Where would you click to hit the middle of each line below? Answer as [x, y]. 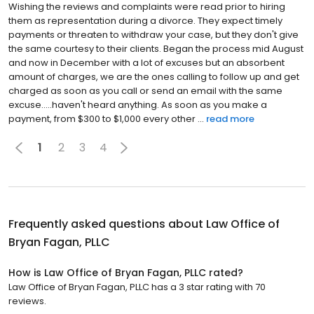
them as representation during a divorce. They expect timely [145, 20]
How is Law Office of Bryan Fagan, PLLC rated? [126, 272]
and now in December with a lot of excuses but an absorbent [146, 62]
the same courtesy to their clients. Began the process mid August [156, 48]
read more [230, 118]
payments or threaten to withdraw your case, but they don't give [153, 34]
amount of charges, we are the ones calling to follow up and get [154, 76]
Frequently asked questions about [107, 224]
